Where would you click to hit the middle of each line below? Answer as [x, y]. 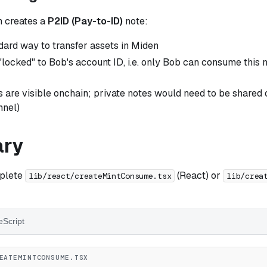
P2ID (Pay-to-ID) [85, 21]
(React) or [199, 175]
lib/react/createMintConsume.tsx [100, 176]
